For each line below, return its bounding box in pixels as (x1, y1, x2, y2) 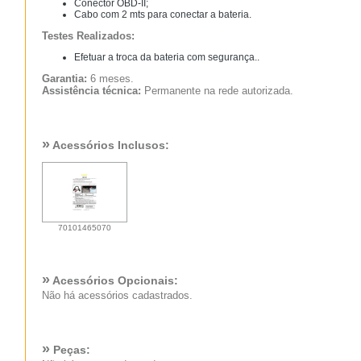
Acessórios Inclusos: (49, 139, 169, 151)
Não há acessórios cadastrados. (41, 288, 193, 301)
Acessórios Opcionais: (49, 273, 178, 287)
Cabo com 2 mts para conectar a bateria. (73, 9, 251, 20)
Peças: (49, 342, 90, 356)
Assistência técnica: (41, 85, 141, 97)
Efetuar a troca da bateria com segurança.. (73, 52, 259, 63)
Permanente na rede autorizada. (140, 85, 293, 97)
